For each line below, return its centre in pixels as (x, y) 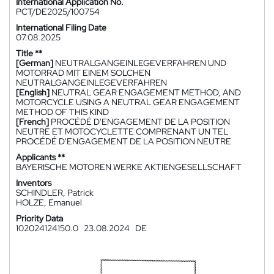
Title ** (29, 53)
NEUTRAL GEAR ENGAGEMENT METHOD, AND (146, 92)
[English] (33, 92)
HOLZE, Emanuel (49, 202)
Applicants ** (40, 157)
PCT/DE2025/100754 (58, 12)
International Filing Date (61, 28)
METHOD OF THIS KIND (62, 112)
